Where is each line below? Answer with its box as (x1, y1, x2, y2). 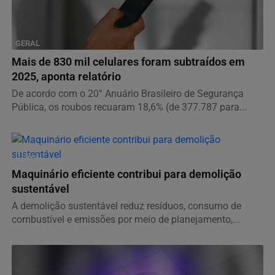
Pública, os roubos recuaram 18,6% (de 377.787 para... (12, 101, 247, 114)
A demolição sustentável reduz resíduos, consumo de (12, 200, 241, 212)
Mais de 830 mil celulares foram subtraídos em (12, 56, 245, 69)
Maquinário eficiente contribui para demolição (12, 168, 241, 181)
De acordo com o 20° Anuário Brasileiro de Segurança (12, 88, 244, 100)
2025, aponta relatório (12, 71, 121, 83)
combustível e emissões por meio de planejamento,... (12, 214, 240, 226)
